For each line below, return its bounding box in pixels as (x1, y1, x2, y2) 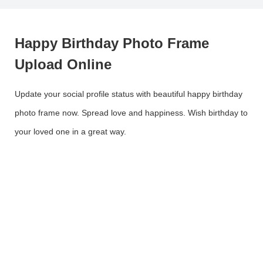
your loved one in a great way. (15, 127, 126, 137)
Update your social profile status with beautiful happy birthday (15, 89, 242, 99)
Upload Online (15, 56, 112, 73)
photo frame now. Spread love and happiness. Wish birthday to (15, 108, 248, 118)
